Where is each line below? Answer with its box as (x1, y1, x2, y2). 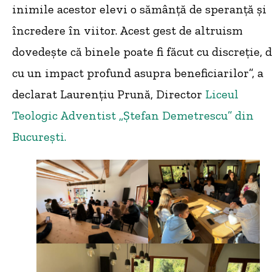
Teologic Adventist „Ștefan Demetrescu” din (12, 108, 254, 123)
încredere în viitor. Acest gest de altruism (12, 23, 243, 38)
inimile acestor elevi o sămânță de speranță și (12, 2, 267, 17)
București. (12, 129, 66, 144)
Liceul (205, 87, 239, 102)
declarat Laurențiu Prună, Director (12, 87, 205, 102)
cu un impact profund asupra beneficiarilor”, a (12, 66, 263, 81)
